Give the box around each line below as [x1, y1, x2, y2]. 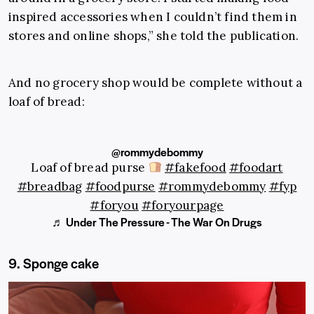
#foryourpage [142, 197, 224, 213]
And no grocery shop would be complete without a [8, 74, 303, 90]
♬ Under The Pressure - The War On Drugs [52, 213, 262, 230]
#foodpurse [85, 178, 156, 194]
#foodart [228, 159, 283, 175]
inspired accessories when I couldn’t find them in [8, 8, 297, 25]
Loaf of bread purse [31, 159, 149, 175]
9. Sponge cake [8, 253, 99, 273]
